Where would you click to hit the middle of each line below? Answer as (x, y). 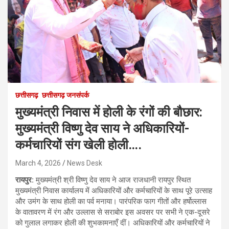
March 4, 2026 (38, 163)
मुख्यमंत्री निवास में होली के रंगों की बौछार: (109, 112)
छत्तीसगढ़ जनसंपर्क (65, 95)
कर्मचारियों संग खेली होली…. (78, 145)
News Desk (85, 163)
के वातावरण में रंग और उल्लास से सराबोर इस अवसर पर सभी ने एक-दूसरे (113, 212)
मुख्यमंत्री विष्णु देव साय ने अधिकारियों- (102, 128)
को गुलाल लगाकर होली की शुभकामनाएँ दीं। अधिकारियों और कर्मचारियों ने (113, 223)
